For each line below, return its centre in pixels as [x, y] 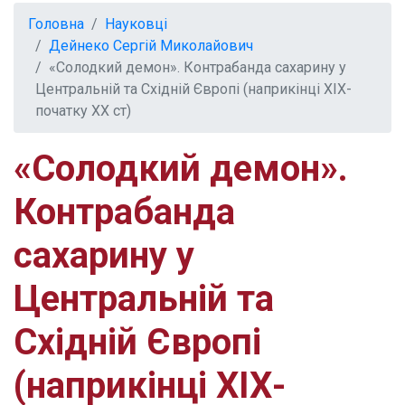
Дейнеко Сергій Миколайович [151, 46]
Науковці [136, 24]
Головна [56, 24]
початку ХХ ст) [83, 111]
